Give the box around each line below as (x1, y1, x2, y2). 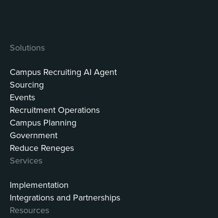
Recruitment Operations (10, 104, 100, 116)
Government (10, 129, 57, 142)
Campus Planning (10, 116, 76, 129)
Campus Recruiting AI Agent (10, 66, 117, 78)
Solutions (10, 41, 45, 54)
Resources (10, 204, 49, 217)
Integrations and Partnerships (10, 191, 120, 204)
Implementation (10, 179, 69, 191)
